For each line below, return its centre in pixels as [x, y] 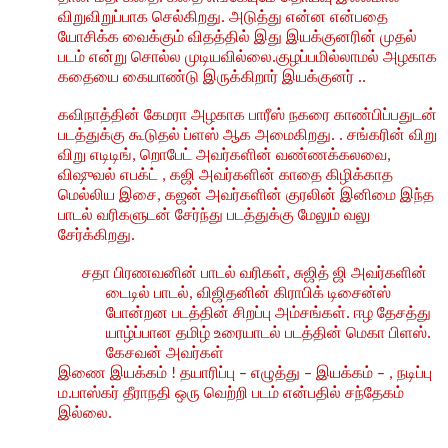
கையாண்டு [161, 77]
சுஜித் [311, 273]
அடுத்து [255, 17]
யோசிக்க [88, 37]
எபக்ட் [139, 175]
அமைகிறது [293, 135]
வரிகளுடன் [134, 215]
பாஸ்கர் [95, 393]
